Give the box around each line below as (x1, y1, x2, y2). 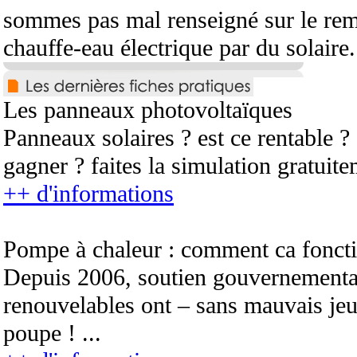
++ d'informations (3, 180, 174, 207)
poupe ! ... (3, 320, 101, 347)
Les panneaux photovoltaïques (3, 96, 292, 124)
